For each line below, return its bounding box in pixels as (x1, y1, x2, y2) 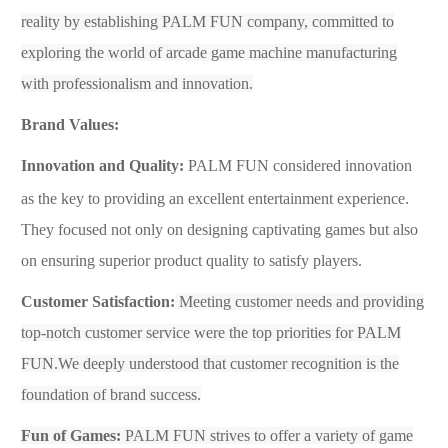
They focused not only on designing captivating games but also (21, 220, 418, 238)
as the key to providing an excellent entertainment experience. (21, 189, 409, 207)
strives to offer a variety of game (210, 426, 413, 444)
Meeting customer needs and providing (179, 292, 424, 310)
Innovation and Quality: (21, 156, 184, 174)
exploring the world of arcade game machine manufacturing (21, 43, 397, 61)
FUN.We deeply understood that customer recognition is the (21, 354, 399, 372)
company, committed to (247, 12, 394, 30)
